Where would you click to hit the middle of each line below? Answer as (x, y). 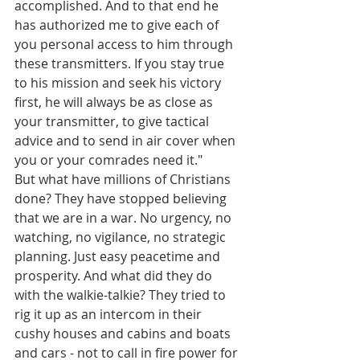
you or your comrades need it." (108, 160)
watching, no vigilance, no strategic (122, 237)
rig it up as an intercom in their (110, 314)
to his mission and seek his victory (119, 83)
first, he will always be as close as (115, 102)
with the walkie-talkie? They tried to (122, 295)
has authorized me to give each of (118, 25)
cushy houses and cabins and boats (124, 333)
